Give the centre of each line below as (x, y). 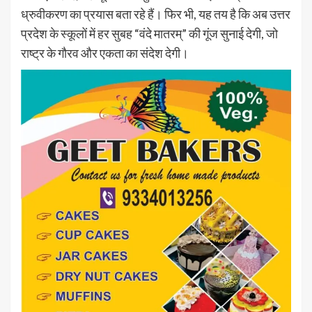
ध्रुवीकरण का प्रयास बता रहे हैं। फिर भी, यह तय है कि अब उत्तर (156, 14)
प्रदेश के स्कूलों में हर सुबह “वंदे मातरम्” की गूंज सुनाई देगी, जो (149, 34)
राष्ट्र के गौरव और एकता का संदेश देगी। (105, 53)
